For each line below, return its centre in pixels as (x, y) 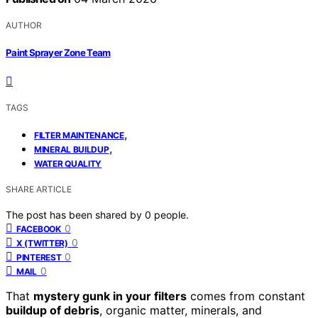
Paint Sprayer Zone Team (58, 52)
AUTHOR (24, 26)
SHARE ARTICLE (39, 189)
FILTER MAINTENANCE (79, 135)
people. (171, 214)
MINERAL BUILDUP (72, 149)
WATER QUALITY (68, 163)
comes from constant (246, 296)
